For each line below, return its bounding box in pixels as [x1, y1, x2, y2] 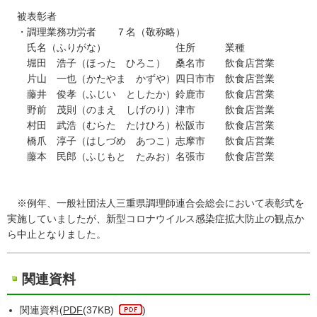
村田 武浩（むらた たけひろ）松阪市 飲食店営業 [7, 120, 275, 131]
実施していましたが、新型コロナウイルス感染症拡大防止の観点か [7, 213, 304, 224]
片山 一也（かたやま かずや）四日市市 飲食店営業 [7, 73, 275, 84]
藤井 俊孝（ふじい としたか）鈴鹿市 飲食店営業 [7, 88, 275, 100]
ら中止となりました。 [7, 229, 106, 240]
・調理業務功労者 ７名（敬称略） [7, 26, 185, 38]
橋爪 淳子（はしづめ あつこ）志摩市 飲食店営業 [7, 135, 275, 146]
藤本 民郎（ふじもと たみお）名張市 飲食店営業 [7, 151, 275, 162]
